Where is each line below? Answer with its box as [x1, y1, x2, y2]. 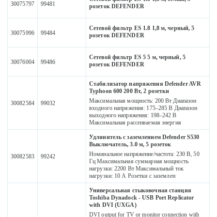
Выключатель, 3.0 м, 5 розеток [89, 141, 171, 148]
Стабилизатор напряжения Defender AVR [89, 80, 201, 88]
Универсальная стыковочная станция [89, 187, 191, 194]
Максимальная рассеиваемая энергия [89, 119, 181, 126]
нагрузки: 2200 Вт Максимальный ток [89, 165, 184, 172]
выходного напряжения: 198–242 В [89, 112, 177, 119]
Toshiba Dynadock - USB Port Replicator [89, 194, 194, 201]
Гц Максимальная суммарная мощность [89, 158, 188, 165]
